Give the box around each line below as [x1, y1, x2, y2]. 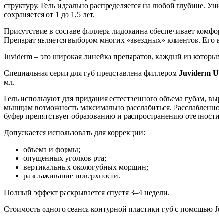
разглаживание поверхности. [23, 171, 120, 180]
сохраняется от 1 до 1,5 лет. [4, 10, 95, 19]
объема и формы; [23, 145, 80, 153]
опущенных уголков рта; [23, 153, 106, 162]
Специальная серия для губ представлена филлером [4, 68, 179, 77]
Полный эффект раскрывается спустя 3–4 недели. [4, 188, 170, 197]
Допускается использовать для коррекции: [4, 128, 145, 137]
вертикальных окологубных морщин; [23, 162, 148, 171]
